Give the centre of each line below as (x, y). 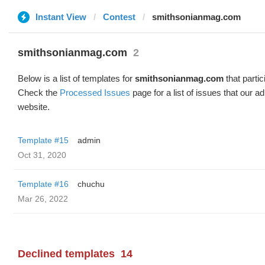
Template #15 (43, 140)
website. (34, 107)
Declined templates (66, 254)
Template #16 (43, 184)
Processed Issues (95, 93)
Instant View (61, 17)
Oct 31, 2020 (42, 155)
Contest (119, 17)
